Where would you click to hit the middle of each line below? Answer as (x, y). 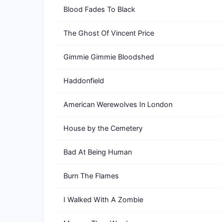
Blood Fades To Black (99, 9)
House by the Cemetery (103, 128)
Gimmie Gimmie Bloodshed (109, 57)
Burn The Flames (91, 176)
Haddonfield (84, 81)
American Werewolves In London (118, 104)
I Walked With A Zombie (103, 199)
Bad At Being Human (98, 152)
